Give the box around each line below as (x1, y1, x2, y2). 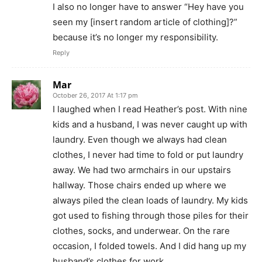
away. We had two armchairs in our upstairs (53, 164, 231, 175)
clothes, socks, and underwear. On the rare (53, 225, 230, 236)
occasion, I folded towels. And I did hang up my (53, 240, 246, 251)
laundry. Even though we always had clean (53, 133, 227, 145)
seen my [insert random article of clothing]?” (53, 16, 237, 27)
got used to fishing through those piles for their (53, 209, 249, 221)
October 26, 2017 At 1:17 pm (53, 91, 138, 99)
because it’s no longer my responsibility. (53, 31, 218, 43)
